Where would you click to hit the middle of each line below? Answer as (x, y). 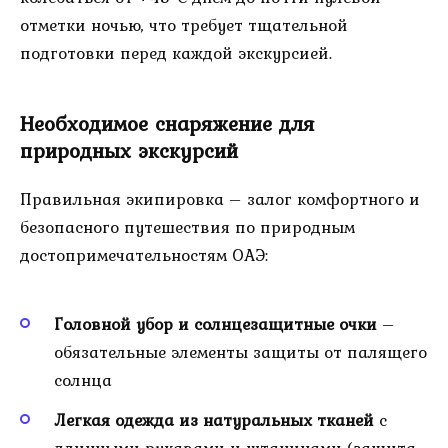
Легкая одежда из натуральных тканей (214, 419)
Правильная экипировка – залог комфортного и (220, 198)
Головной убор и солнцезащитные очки (215, 323)
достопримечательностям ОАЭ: (144, 254)
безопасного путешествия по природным (187, 226)
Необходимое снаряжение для (167, 123)
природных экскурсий (129, 150)
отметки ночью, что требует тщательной (184, 25)
